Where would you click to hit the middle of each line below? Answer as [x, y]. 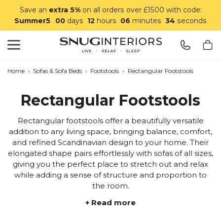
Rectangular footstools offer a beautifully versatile [110, 121]
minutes [147, 21]
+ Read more [110, 203]
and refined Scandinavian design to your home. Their [110, 142]
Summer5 [33, 21]
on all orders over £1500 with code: [141, 10]
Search [37, 35]
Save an [34, 10]
